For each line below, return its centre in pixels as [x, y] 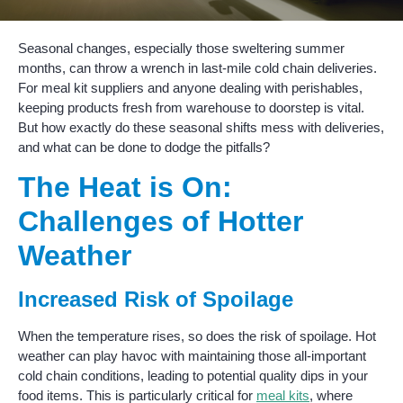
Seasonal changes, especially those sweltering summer [181, 48]
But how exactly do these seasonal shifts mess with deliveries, [201, 127]
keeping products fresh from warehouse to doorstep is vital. [191, 107]
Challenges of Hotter [161, 222]
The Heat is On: [125, 188]
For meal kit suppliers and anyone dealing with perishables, [190, 88]
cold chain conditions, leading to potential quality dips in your [193, 376]
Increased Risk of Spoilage [156, 300]
